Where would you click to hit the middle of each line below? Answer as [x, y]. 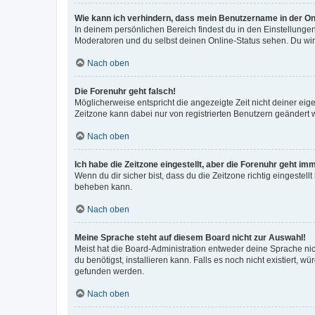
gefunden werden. [109, 271]
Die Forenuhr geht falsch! [125, 91]
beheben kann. [103, 187]
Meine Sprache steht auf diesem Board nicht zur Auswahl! [190, 237]
